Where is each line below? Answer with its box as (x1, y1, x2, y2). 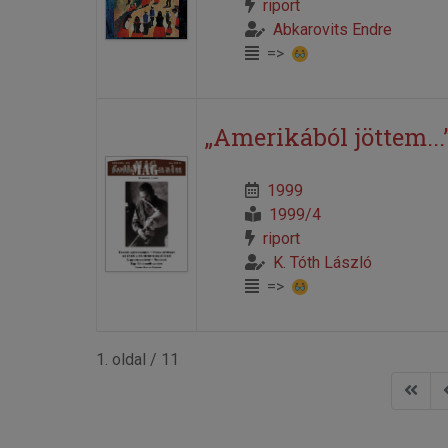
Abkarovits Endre (272, 19, 392, 39)
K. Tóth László (272, 252, 372, 272)
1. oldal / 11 (95, 349, 179, 369)
